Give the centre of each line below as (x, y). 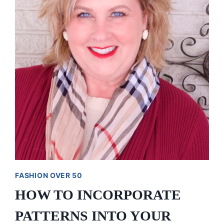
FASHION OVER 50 (49, 175)
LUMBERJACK (97, 13)
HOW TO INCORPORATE (98, 195)
